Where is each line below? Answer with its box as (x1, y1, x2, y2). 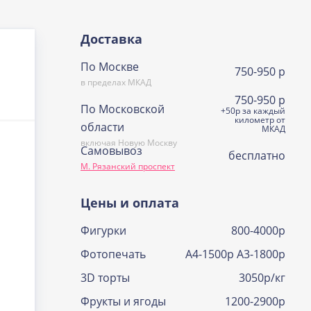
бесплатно (228, 148, 285, 163)
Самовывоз (80, 143, 142, 158)
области (80, 119, 124, 135)
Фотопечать (80, 246, 146, 262)
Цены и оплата (80, 194, 179, 211)
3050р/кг (238, 270, 285, 285)
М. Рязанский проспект (80, 160, 175, 172)
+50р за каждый (220, 105, 285, 117)
